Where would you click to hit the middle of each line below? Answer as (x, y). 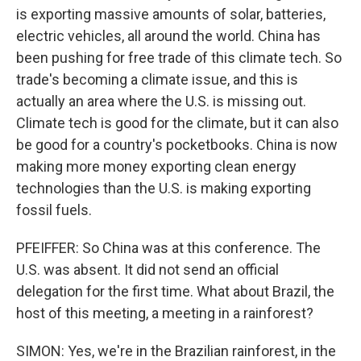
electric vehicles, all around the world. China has (168, 36)
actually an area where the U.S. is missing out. (161, 101)
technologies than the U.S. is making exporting (164, 188)
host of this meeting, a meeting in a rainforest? (165, 313)
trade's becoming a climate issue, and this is (157, 79)
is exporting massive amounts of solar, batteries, (171, 14)
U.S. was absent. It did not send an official (147, 270)
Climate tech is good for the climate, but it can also (177, 123)
